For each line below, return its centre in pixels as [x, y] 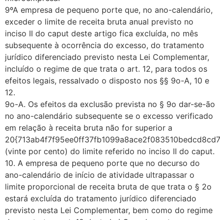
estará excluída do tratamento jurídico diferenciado [101, 198]
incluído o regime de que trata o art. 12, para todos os [106, 69]
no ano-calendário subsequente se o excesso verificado [109, 116]
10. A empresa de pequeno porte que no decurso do [102, 163]
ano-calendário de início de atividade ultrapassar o [100, 175]
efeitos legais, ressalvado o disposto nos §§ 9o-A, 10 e [107, 80]
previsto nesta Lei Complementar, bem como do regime [109, 210]
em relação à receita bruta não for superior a [89, 127]
